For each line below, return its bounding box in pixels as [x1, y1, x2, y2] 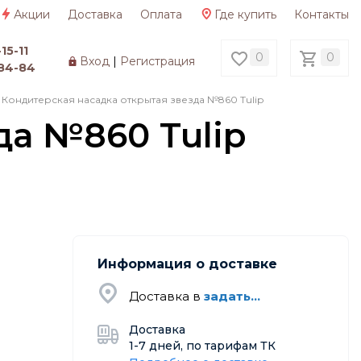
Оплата [140, 6, 182, 22]
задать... [203, 288, 260, 305]
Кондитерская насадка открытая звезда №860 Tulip [2, 93, 263, 106]
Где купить [214, 6, 276, 22]
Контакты [294, 6, 349, 22]
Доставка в [128, 288, 204, 305]
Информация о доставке [97, 255, 277, 272]
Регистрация [119, 53, 195, 68]
